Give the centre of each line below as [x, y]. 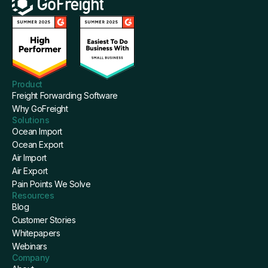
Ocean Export [38, 144]
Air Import [29, 157]
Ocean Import [37, 131]
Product [28, 84]
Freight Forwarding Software [65, 95]
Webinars [30, 246]
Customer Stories [44, 220]
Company [31, 257]
